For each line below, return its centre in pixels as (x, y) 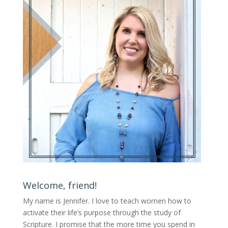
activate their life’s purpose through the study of (102, 212)
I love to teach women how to (141, 201)
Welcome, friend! (60, 185)
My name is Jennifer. (57, 201)
